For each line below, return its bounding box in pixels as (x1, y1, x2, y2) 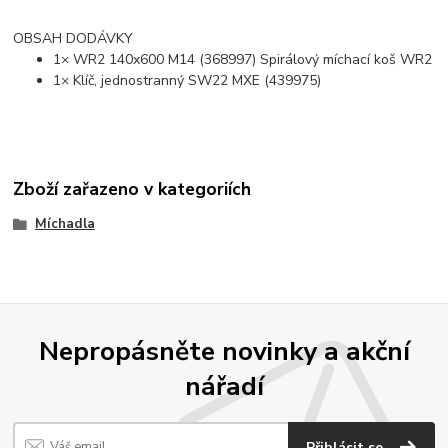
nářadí (184, 368, 264, 405)
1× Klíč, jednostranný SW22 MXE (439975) (53, 70, 322, 90)
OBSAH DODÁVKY (13, 28, 134, 48)
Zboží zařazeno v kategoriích (13, 177, 252, 201)
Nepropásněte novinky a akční (38, 333, 410, 370)
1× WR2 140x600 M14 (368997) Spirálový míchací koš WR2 (53, 49, 433, 69)
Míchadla (34, 215, 95, 234)
